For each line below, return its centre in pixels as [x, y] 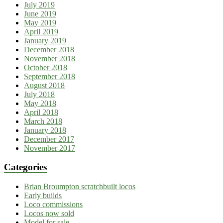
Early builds [43, 195]
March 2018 [43, 121]
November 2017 [50, 148]
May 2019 [40, 22]
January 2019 [45, 40]
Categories [25, 167]
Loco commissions [53, 204]
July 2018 [39, 94]
